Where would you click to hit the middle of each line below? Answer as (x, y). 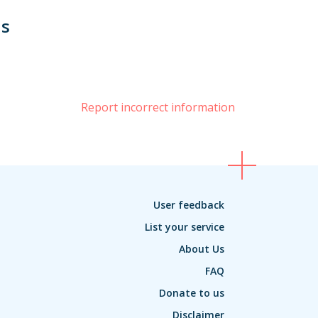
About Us (202, 249)
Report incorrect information (158, 107)
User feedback (189, 205)
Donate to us (192, 293)
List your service (185, 227)
